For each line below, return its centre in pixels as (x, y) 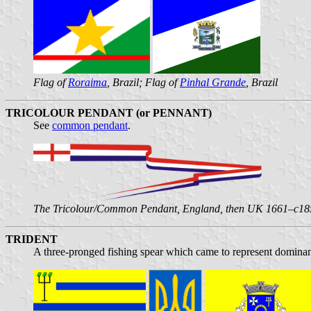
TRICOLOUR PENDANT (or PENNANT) (109, 112)
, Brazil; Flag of (143, 82)
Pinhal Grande (213, 82)
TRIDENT (32, 239)
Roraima (87, 82)
